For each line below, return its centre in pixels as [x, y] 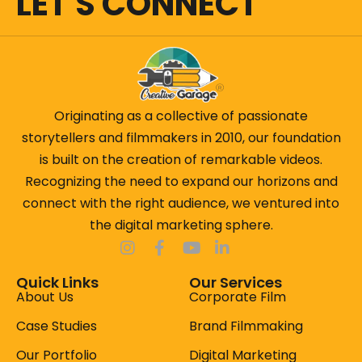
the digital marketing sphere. [181, 225]
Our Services [236, 283]
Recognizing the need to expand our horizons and [181, 182]
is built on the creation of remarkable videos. [181, 160]
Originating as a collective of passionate [181, 116]
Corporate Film [238, 297]
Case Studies [57, 326]
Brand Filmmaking [246, 326]
